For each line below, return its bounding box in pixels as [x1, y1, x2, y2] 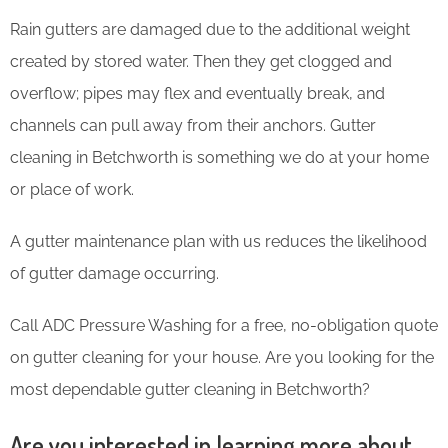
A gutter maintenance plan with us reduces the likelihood [10, 231, 427, 251]
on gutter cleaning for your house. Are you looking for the [10, 347, 434, 367]
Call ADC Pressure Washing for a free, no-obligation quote [10, 315, 438, 335]
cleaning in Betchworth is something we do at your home [10, 147, 429, 167]
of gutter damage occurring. [10, 263, 219, 283]
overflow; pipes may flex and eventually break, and [10, 83, 385, 103]
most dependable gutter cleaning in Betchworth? [10, 379, 370, 399]
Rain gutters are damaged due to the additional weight [10, 19, 410, 39]
